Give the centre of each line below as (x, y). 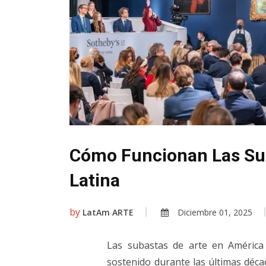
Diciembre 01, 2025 (215, 213)
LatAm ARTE (108, 213)
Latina (95, 180)
